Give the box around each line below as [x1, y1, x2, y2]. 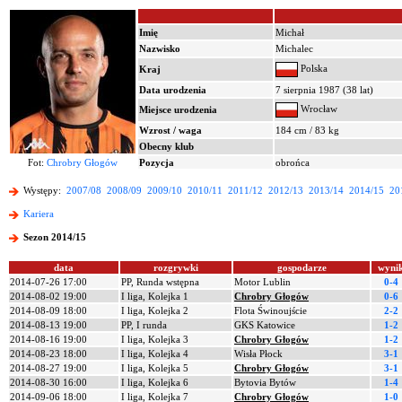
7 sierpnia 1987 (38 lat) [275, 84, 373, 95]
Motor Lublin [234, 276, 291, 287]
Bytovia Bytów [234, 377, 296, 388]
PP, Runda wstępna [121, 276, 199, 287]
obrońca [275, 157, 310, 168]
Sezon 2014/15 [23, 232, 86, 243]
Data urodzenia [139, 84, 206, 95]
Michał [275, 27, 304, 38]
